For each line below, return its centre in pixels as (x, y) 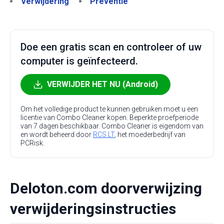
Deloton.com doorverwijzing (106, 188)
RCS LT (104, 134)
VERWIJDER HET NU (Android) (102, 84)
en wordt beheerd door (57, 134)
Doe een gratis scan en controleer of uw (111, 47)
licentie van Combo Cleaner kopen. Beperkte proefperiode (109, 117)
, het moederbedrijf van (150, 134)
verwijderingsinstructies (93, 209)
